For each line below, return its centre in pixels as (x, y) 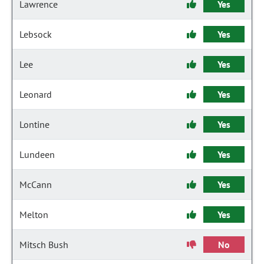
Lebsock (36, 34)
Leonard (36, 94)
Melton (34, 214)
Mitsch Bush (44, 245)
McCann (36, 184)
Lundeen (37, 154)
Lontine (34, 124)
